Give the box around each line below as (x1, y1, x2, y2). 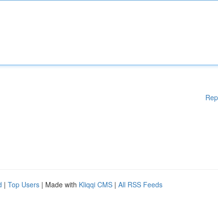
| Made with (39, 180, 79, 189)
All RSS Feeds (118, 180, 163, 189)
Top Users (8, 180, 39, 189)
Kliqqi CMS (79, 180, 112, 189)
